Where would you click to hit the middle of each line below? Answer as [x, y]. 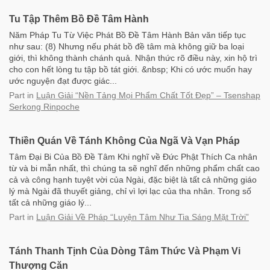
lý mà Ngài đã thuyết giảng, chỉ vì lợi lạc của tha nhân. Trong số [130, 191]
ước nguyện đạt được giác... [63, 81]
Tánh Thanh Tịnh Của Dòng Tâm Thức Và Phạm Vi [125, 251]
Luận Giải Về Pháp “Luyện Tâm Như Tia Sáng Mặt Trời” [143, 217]
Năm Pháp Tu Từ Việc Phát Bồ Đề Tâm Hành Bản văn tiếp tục [127, 35]
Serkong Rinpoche [44, 107]
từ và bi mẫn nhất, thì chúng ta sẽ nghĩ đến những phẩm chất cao [134, 168]
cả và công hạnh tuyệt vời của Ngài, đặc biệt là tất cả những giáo [133, 180]
